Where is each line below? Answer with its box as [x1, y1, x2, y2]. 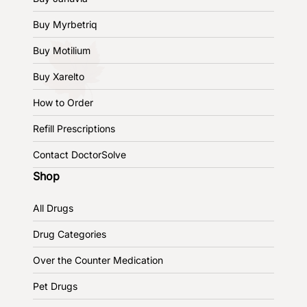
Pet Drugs [33, 280, 77, 292]
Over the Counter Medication [33, 254, 163, 266]
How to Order [33, 96, 93, 108]
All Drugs [33, 201, 73, 214]
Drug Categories [33, 228, 106, 240]
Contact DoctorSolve [33, 148, 126, 160]
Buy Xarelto [33, 70, 84, 82]
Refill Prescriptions [33, 122, 115, 134]
